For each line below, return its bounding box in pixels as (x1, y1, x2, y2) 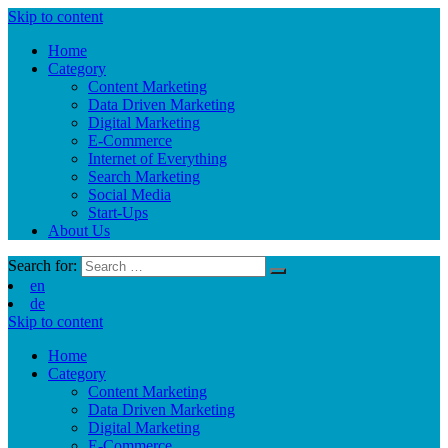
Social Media (88, 186, 171, 203)
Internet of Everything (88, 150, 227, 167)
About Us (48, 222, 110, 239)
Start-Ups (88, 204, 148, 221)
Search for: (8, 257, 77, 274)
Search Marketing (88, 168, 200, 185)
